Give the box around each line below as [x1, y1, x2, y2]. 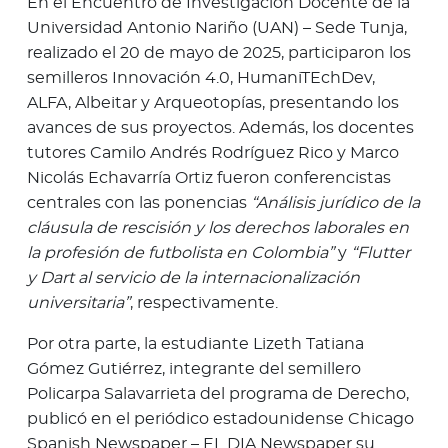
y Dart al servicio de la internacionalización [27, 270, 360, 287]
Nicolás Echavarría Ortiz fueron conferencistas [27, 170, 391, 187]
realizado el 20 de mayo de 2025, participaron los [27, 45, 411, 62]
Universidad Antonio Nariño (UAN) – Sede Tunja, [27, 20, 407, 37]
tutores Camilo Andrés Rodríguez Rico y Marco [27, 145, 399, 162]
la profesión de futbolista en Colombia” [27, 245, 334, 262]
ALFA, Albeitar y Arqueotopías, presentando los [27, 95, 399, 112]
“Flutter [351, 245, 410, 262]
